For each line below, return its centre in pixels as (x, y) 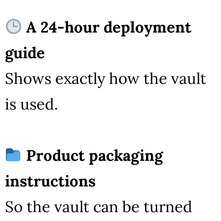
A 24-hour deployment (109, 27)
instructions (50, 181)
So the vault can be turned (99, 206)
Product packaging (95, 155)
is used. (32, 104)
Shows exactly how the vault (106, 78)
